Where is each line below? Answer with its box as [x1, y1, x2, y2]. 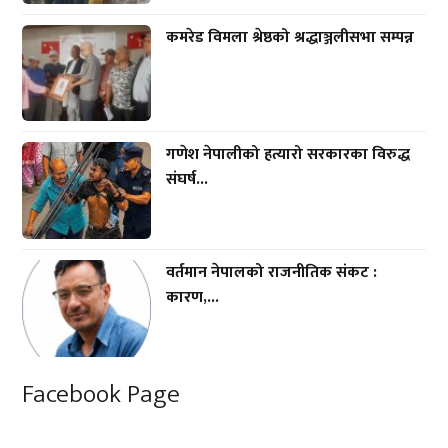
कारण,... [166, 284, 220, 312]
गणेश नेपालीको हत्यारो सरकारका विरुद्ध [166, 141, 411, 169]
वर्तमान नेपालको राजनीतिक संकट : [166, 259, 378, 287]
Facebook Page [22, 372, 181, 416]
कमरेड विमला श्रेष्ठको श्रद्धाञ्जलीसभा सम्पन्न [166, 23, 415, 51]
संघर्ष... [166, 166, 209, 194]
